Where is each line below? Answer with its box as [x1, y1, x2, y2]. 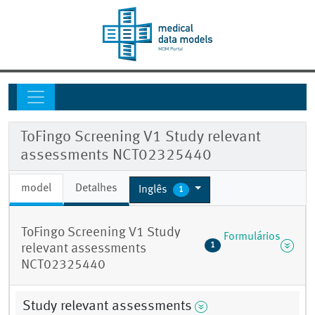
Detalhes [75, 183, 117, 195]
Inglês [139, 184, 170, 195]
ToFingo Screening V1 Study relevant [20, 129, 261, 146]
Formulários [223, 231, 281, 243]
